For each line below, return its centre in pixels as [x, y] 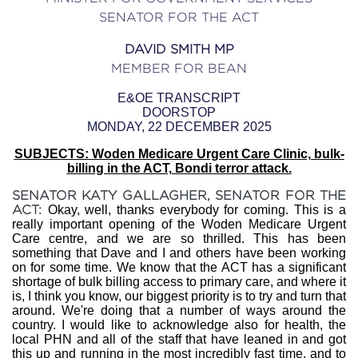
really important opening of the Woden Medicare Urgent [179, 224]
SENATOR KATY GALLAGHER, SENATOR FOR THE [179, 195]
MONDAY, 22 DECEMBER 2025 [179, 127]
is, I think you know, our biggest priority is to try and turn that [179, 296]
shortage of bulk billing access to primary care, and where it [179, 282]
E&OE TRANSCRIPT [179, 98]
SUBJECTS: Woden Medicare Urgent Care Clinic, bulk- [179, 154]
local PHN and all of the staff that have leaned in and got [179, 339]
